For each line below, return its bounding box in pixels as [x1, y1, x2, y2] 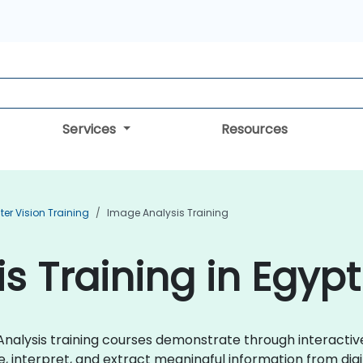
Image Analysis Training [107, 206, 228, 220]
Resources [220, 120, 288, 139]
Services [62, 120, 120, 139]
